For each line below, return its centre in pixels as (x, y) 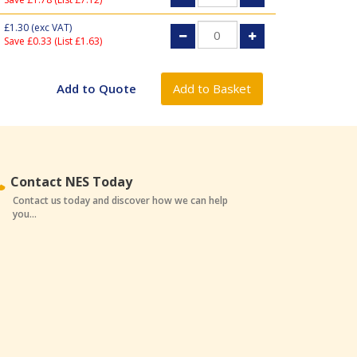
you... (25, 214)
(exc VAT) (50, 27)
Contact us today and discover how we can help (120, 200)
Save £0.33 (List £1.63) (53, 41)
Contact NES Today (71, 182)
